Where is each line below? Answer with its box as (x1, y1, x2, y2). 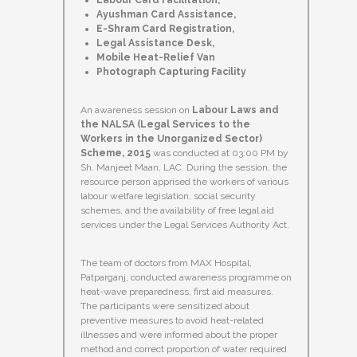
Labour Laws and (190, 104, 279, 116)
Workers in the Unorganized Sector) (80, 133, 262, 145)
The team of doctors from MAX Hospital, (80, 257, 252, 269)
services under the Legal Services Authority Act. (80, 219, 289, 231)
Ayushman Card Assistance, (96, 9, 236, 21)
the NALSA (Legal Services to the (80, 119, 250, 131)
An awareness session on (80, 104, 190, 116)
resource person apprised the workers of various (80, 176, 288, 188)
